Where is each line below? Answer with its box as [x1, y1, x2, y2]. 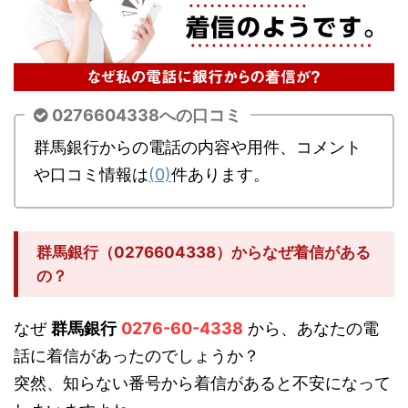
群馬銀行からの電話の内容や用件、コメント [34, 138, 362, 158]
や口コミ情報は [34, 165, 148, 185]
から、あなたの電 [243, 319, 379, 339]
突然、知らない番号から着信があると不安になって [14, 373, 391, 393]
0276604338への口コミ [52, 106, 241, 126]
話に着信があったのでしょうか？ [14, 346, 260, 366]
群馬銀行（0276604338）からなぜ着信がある [36, 243, 371, 262]
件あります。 [171, 165, 270, 185]
